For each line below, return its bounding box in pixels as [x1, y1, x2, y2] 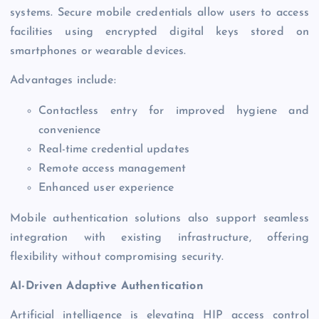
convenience [38, 124, 101, 136]
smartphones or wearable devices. [10, 45, 187, 57]
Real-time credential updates [38, 143, 190, 155]
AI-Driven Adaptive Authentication [10, 281, 204, 293]
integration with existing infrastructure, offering [10, 231, 309, 244]
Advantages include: [10, 74, 116, 86]
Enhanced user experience [38, 182, 174, 194]
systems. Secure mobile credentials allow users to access [10, 6, 309, 19]
